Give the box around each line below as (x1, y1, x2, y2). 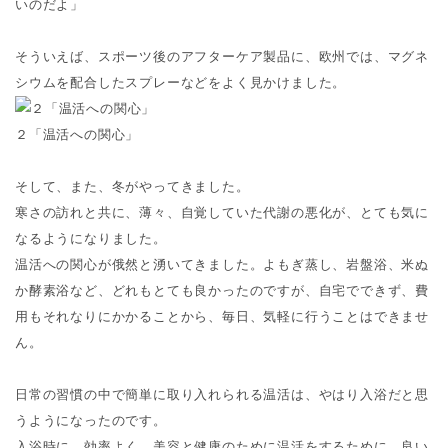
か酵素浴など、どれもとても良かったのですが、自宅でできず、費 (15, 282, 429, 298)
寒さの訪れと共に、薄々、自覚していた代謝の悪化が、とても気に (15, 204, 429, 220)
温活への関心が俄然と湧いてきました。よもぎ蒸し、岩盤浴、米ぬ (15, 256, 429, 272)
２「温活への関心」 (15, 126, 140, 142)
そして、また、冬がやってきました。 (15, 178, 250, 194)
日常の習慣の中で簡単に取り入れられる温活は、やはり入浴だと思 (15, 386, 430, 402)
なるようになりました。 (15, 230, 167, 246)
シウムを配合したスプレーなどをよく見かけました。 (15, 74, 347, 90)
